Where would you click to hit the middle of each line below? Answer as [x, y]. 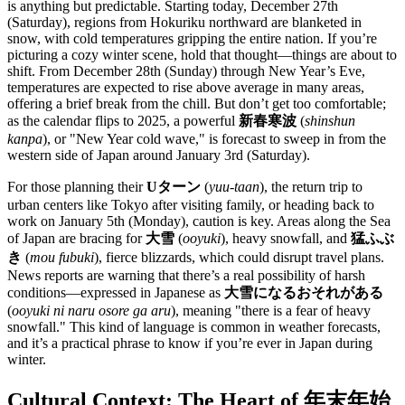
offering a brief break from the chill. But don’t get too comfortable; [197, 104]
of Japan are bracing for [76, 239]
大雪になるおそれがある [304, 293]
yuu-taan [234, 187]
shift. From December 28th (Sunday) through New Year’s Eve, [186, 71]
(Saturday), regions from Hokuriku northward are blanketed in [184, 23]
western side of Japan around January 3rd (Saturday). [159, 155]
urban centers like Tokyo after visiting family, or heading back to [191, 205]
